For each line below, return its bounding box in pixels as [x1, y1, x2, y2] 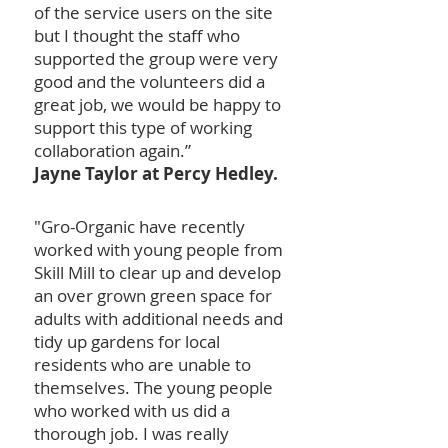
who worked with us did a [34, 399, 230, 422]
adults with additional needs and [34, 307, 283, 330]
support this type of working [34, 116, 252, 139]
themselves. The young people [34, 376, 273, 399]
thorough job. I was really [34, 422, 229, 445]
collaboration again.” [34, 139, 199, 162]
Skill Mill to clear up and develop [34, 261, 281, 284]
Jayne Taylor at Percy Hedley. [34, 162, 278, 185]
